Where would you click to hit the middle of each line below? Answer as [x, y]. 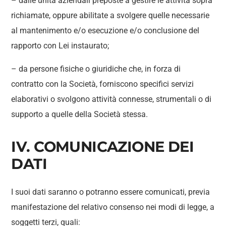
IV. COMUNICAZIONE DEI [103, 147]
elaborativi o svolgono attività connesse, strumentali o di [111, 99]
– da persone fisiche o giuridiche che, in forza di [96, 69]
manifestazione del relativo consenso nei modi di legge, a [113, 207]
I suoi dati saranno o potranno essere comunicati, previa [111, 192]
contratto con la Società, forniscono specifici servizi [103, 84]
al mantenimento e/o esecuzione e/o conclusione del [105, 31]
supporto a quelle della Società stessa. [80, 114]
